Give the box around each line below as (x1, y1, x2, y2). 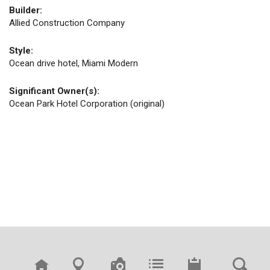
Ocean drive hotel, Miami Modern (9, 58, 138, 69)
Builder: (9, 5, 42, 16)
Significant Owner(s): (9, 86, 99, 96)
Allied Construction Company (9, 17, 125, 28)
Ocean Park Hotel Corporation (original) (9, 98, 165, 109)
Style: (9, 45, 33, 56)
